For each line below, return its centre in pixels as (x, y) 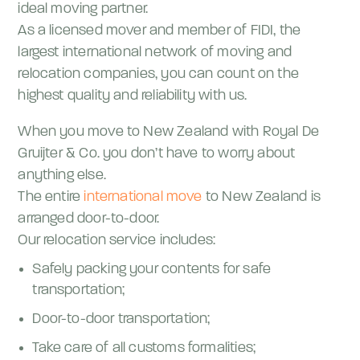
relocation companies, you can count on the (158, 74)
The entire (51, 197)
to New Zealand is (261, 197)
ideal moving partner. (83, 9)
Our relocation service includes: (117, 241)
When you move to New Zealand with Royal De (168, 132)
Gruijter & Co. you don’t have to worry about (157, 154)
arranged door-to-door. (89, 219)
